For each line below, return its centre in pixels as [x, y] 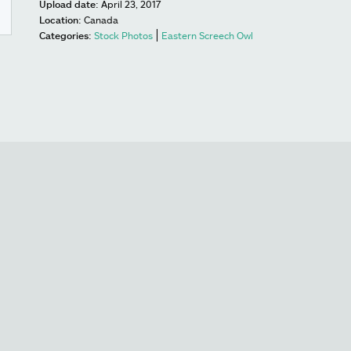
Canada [101, 20]
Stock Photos [123, 35]
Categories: [65, 35]
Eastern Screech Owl [207, 35]
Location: [60, 20]
